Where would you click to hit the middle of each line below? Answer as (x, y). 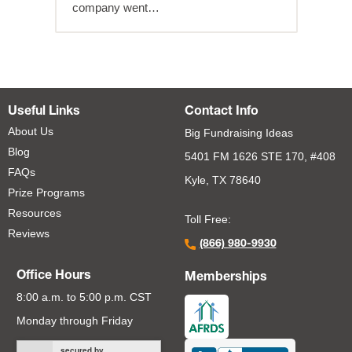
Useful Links (44, 113)
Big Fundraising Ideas (238, 133)
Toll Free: (207, 220)
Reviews (29, 234)
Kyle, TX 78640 (222, 180)
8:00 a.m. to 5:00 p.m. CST (84, 297)
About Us (31, 132)
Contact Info (221, 113)
